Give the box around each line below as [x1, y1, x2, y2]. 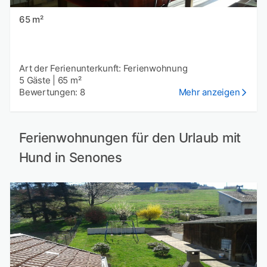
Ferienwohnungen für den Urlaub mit [18, 130, 241, 146]
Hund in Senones [18, 150, 122, 166]
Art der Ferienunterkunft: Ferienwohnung [19, 63, 188, 74]
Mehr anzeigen [178, 86, 240, 98]
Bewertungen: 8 [19, 86, 85, 98]
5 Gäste [19, 74, 51, 86]
